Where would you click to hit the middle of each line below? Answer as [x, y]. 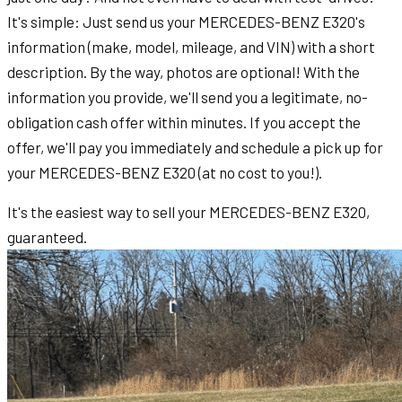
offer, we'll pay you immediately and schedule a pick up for [195, 147]
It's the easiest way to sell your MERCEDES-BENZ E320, [188, 211]
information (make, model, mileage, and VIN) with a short [191, 46]
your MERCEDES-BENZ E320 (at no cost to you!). [165, 172]
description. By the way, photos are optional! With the [184, 71]
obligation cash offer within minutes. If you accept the [184, 122]
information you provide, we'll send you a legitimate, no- [188, 96]
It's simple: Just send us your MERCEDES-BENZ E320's [186, 21]
